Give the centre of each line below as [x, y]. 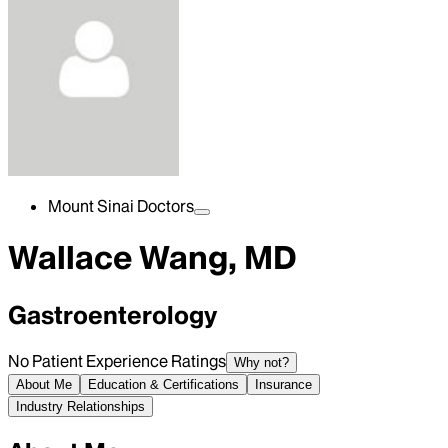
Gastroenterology [112, 315]
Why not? [261, 362]
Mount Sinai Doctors [121, 206]
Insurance [283, 384]
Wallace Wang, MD [152, 258]
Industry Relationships [80, 406]
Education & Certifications [163, 384]
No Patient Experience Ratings [117, 360]
